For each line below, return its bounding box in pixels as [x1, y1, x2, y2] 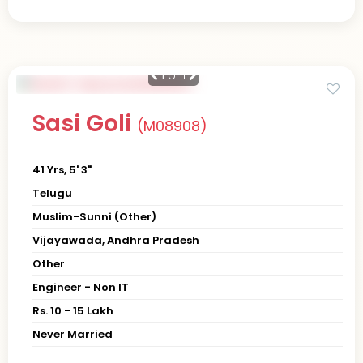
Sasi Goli [32, 107, 137, 139]
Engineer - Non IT [32, 279, 129, 295]
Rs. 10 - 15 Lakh [32, 302, 113, 318]
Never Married [32, 326, 113, 342]
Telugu [32, 185, 72, 201]
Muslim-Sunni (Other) [32, 208, 156, 224]
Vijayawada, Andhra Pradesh [32, 232, 199, 248]
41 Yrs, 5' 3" [32, 161, 92, 177]
